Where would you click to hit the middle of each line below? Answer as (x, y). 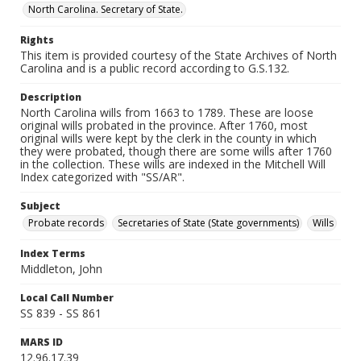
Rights (37, 40)
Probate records (66, 223)
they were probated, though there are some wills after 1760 (176, 151)
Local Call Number (67, 298)
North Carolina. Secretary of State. (106, 9)
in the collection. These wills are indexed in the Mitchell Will (173, 164)
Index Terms (53, 253)
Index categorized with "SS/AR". (102, 177)
